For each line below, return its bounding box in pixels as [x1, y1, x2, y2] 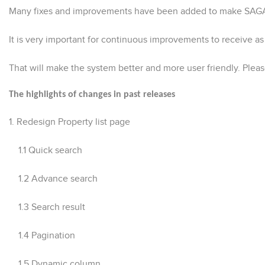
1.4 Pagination [9, 230, 75, 240]
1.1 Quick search [9, 145, 82, 155]
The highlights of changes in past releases [9, 89, 175, 99]
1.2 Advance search [9, 173, 98, 183]
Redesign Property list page [17, 117, 130, 127]
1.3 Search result [9, 202, 85, 212]
